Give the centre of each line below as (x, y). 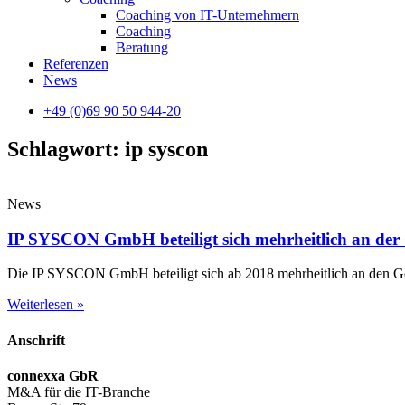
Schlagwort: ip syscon (108, 149)
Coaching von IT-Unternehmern (207, 15)
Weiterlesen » (46, 305)
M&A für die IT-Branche (79, 391)
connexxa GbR (53, 375)
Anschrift (36, 340)
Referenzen (76, 64)
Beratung (142, 47)
